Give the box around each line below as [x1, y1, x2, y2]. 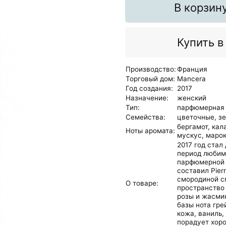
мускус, [177, 131, 204, 139]
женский [177, 93, 206, 102]
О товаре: [126, 179, 158, 187]
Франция [177, 65, 207, 73]
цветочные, [177, 112, 216, 121]
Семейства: [126, 112, 165, 121]
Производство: [126, 65, 176, 73]
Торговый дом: [126, 74, 175, 83]
